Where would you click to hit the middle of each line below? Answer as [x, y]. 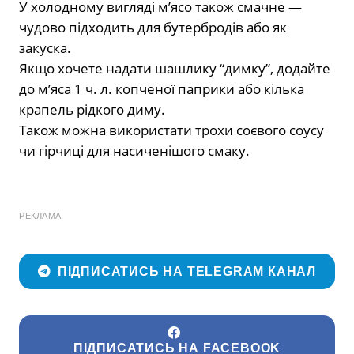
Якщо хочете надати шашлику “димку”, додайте [175, 69]
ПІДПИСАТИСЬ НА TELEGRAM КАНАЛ [187, 271]
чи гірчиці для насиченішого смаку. [134, 151]
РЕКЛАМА [40, 216]
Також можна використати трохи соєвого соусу [171, 130]
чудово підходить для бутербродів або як [153, 28]
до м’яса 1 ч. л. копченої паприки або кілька [162, 89]
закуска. [45, 48]
